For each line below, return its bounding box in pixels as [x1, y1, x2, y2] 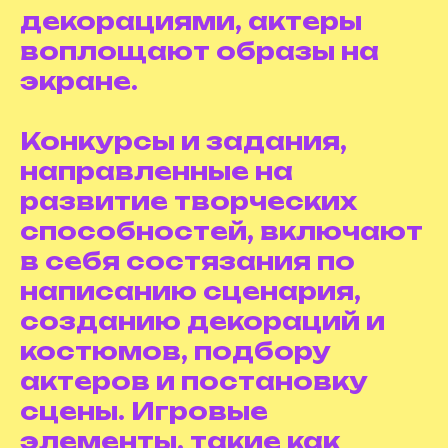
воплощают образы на [20, 36, 379, 66]
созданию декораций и [20, 306, 385, 336]
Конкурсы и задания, [20, 126, 347, 156]
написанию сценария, [20, 276, 361, 306]
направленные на [20, 156, 293, 186]
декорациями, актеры [20, 6, 362, 36]
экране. [20, 66, 138, 96]
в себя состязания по [20, 246, 355, 276]
